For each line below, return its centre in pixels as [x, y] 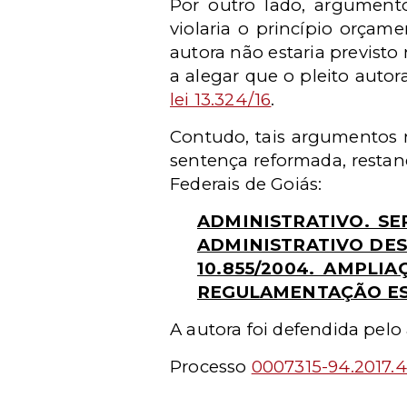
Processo [211, 367]
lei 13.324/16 [221, 99]
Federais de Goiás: [246, 184]
